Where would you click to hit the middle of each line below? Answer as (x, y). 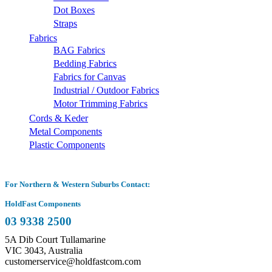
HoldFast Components (43, 204)
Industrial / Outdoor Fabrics (106, 90)
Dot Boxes (74, 10)
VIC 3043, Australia (44, 251)
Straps (65, 24)
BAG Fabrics (79, 50)
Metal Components (66, 132)
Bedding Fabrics (85, 64)
